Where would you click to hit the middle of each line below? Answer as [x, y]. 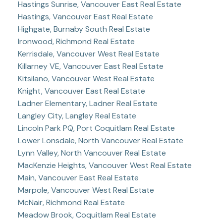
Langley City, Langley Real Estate [77, 115]
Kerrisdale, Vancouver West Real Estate [88, 54]
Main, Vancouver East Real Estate [78, 177]
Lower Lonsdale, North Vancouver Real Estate [100, 140]
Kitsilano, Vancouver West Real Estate [86, 78]
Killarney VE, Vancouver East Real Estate [90, 66]
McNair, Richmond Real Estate [71, 202]
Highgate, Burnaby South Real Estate [84, 29]
